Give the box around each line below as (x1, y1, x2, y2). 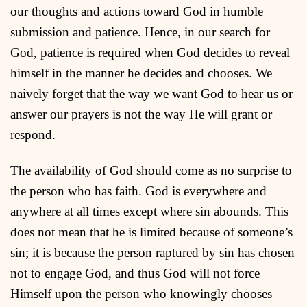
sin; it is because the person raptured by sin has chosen (10, 245, 295, 260)
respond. (10, 127, 56, 142)
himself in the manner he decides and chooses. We (10, 65, 272, 80)
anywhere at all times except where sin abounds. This (10, 204, 288, 219)
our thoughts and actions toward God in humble (10, 3, 263, 19)
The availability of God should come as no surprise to (10, 162, 292, 177)
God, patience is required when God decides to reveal (10, 45, 290, 60)
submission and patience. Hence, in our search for (10, 24, 270, 39)
